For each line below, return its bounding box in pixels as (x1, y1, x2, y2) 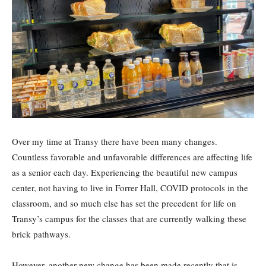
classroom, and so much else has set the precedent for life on (12, 197, 236, 209)
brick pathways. (12, 228, 71, 240)
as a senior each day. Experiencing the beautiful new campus (12, 166, 237, 178)
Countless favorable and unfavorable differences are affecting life (12, 151, 252, 163)
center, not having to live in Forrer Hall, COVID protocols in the (12, 182, 248, 194)
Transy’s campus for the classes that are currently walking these (12, 213, 246, 224)
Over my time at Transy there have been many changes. (12, 135, 217, 147)
